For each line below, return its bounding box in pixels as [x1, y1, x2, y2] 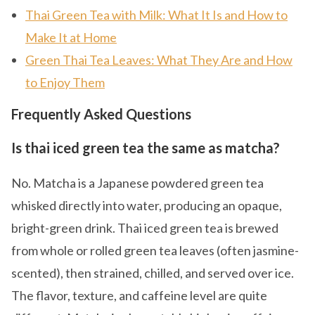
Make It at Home [25, 30, 117, 46]
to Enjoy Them [25, 75, 105, 91]
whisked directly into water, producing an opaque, [11, 198, 282, 214]
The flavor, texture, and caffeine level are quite [11, 288, 267, 304]
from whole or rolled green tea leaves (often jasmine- [11, 243, 299, 259]
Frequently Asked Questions [11, 105, 191, 123]
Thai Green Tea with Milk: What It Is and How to [25, 7, 288, 23]
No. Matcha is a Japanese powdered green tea [11, 175, 264, 191]
